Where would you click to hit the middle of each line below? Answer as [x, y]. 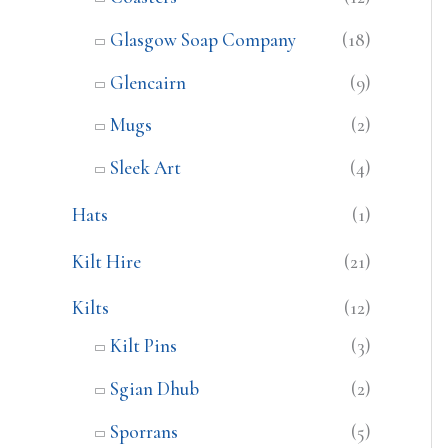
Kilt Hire [106, 261]
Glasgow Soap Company [203, 39]
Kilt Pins [143, 346]
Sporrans [144, 431]
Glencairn [148, 82]
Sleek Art [145, 168]
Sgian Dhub [154, 389]
